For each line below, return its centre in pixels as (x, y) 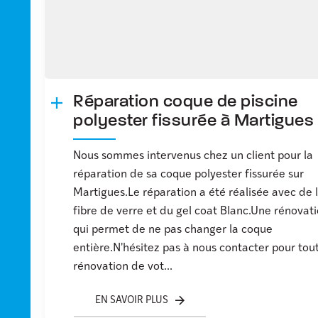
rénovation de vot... (123, 267)
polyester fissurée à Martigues (194, 121)
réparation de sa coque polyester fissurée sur (189, 174)
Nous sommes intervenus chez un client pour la (193, 156)
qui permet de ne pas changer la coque (173, 230)
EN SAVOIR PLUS (132, 300)
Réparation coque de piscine (186, 102)
